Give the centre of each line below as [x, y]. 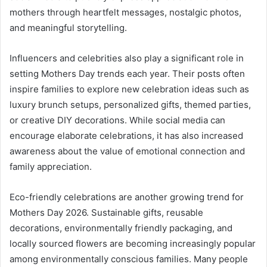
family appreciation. [51, 166]
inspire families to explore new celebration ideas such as [129, 89]
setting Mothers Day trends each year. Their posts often [127, 73]
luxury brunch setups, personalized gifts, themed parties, [130, 104]
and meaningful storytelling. [68, 27]
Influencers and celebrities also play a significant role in [127, 58]
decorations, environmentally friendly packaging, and [121, 228]
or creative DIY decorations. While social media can [117, 120]
